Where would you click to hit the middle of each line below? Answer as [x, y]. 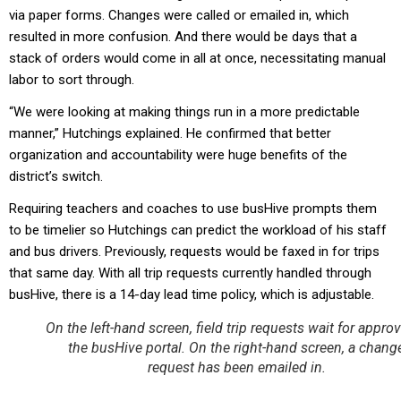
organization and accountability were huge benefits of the [178, 155]
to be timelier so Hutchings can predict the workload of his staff [198, 230]
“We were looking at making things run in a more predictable [184, 112]
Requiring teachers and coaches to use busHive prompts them [193, 209]
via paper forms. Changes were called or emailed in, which [179, 16]
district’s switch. [56, 177]
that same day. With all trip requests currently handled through [190, 273]
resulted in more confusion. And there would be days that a [183, 37]
